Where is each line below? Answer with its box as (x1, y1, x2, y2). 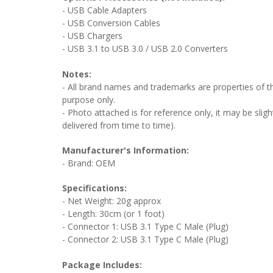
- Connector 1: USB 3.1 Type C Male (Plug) (62, 220, 229, 232)
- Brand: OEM (62, 157, 115, 169)
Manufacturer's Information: (62, 144, 189, 156)
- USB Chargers (62, 29, 122, 41)
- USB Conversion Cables (62, 16, 160, 29)
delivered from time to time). (62, 119, 175, 131)
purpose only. (62, 93, 115, 105)
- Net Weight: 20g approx (62, 194, 161, 207)
